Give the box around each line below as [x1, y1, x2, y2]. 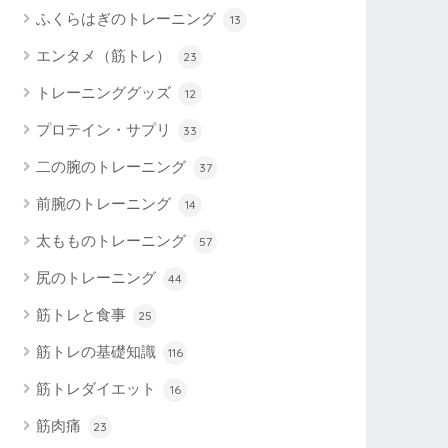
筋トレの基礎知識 [36, 342, 161, 360]
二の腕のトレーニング [36, 157, 191, 175]
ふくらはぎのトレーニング [36, 9, 221, 27]
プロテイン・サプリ [36, 120, 176, 138]
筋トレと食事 [36, 305, 131, 323]
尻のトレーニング [36, 268, 161, 286]
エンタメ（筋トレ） [36, 46, 176, 64]
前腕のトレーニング [36, 194, 176, 212]
